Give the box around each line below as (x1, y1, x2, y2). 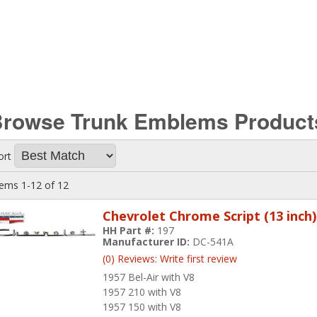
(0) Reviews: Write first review (103, 251, 238, 265)
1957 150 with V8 (103, 299, 182, 313)
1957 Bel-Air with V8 (103, 270, 195, 284)
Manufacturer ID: (103, 234, 193, 248)
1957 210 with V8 (103, 284, 182, 299)
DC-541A (192, 234, 234, 248)
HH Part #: (103, 223, 158, 237)
